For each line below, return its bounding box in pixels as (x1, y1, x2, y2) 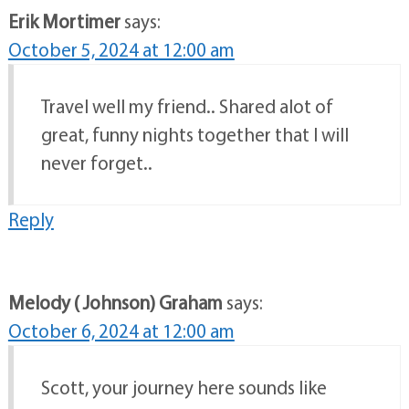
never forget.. (40, 151, 152, 175)
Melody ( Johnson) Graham (7, 290, 223, 315)
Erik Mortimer (7, 9, 121, 34)
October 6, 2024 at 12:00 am (7, 319, 235, 343)
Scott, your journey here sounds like (40, 375, 327, 400)
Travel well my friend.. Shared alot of (40, 94, 333, 119)
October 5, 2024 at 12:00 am (7, 37, 235, 62)
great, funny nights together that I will (40, 122, 349, 147)
